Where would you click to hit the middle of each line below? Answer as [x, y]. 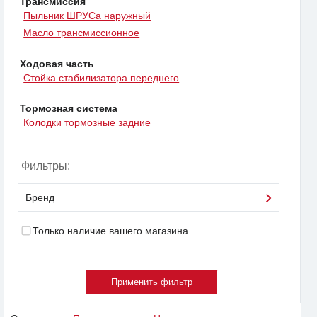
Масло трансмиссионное [82, 33]
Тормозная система [69, 108]
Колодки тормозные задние [87, 123]
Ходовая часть [57, 63]
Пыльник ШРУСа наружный [87, 16]
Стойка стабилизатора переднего [102, 77]
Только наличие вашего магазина [110, 231]
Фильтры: [46, 166]
